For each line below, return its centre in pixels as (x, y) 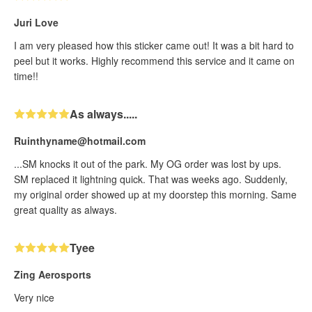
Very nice (34, 297)
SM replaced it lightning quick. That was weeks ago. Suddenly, (151, 179)
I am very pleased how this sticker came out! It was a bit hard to (154, 45)
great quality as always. (65, 209)
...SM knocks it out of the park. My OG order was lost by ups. (148, 163)
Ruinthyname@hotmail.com (80, 140)
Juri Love (36, 22)
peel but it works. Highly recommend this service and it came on (154, 60)
